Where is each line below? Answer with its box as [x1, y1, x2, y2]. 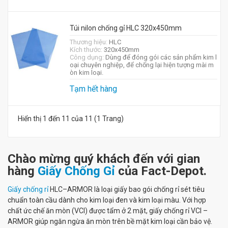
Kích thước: [69, 46, 104, 53]
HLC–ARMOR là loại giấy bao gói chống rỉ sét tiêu [50, 185, 205, 193]
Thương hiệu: [69, 38, 109, 46]
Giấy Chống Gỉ [38, 164, 115, 178]
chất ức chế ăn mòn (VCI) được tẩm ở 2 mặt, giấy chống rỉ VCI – [8, 207, 208, 215]
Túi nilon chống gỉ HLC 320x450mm [69, 24, 182, 32]
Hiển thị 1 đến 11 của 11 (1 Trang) [71, 115, 124, 123]
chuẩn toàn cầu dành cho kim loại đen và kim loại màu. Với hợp [8, 196, 206, 204]
